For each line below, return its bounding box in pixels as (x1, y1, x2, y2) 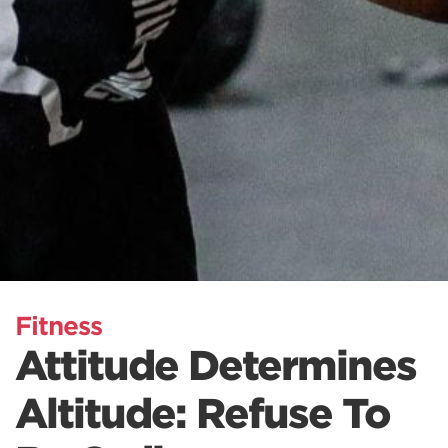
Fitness (15, 311, 102, 342)
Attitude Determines (15, 342, 416, 391)
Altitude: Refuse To (15, 390, 390, 439)
